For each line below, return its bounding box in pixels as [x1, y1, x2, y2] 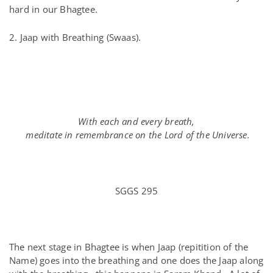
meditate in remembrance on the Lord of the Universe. [23, 129, 250, 141]
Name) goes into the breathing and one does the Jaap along [9, 254, 264, 266]
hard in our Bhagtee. [9, 3, 101, 15]
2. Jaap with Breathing [9, 31, 104, 43]
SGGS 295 [115, 185, 158, 197]
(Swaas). [104, 31, 141, 43]
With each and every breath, [78, 115, 195, 127]
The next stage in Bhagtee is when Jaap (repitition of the [9, 241, 249, 253]
